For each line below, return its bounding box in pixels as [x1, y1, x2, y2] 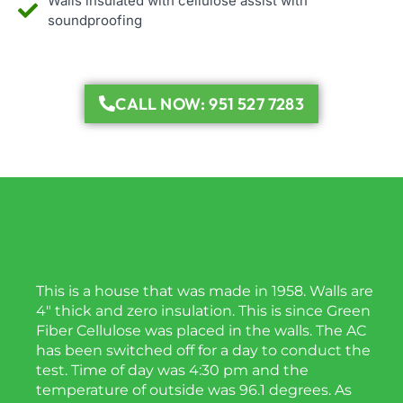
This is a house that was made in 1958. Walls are [36, 282, 373, 300]
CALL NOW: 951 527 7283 [115, 93, 304, 114]
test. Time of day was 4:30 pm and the [36, 361, 309, 379]
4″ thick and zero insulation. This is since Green [36, 301, 371, 319]
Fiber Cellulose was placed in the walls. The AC [36, 321, 366, 339]
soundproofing [47, 11, 142, 29]
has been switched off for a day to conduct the [36, 341, 371, 359]
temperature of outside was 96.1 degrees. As [36, 381, 352, 399]
